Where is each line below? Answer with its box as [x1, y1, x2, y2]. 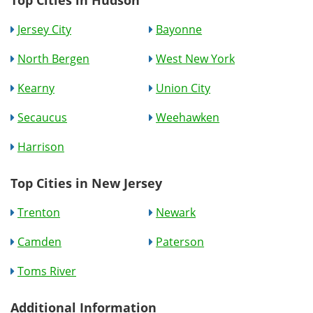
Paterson [156, 234, 205, 249]
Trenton [17, 205, 60, 220]
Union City [156, 80, 211, 96]
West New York [156, 51, 235, 66]
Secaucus [17, 110, 67, 125]
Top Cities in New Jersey [10, 175, 162, 191]
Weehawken [156, 110, 220, 125]
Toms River [17, 263, 76, 279]
